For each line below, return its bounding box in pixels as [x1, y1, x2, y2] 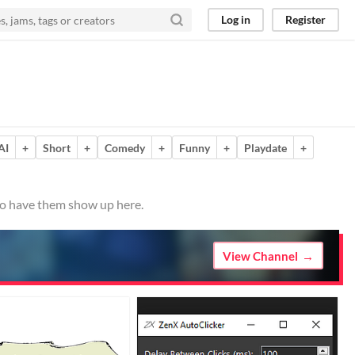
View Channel [223, 248, 298, 263]
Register [285, 13, 326, 26]
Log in [221, 13, 250, 26]
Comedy [105, 140, 145, 155]
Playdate [244, 140, 287, 155]
